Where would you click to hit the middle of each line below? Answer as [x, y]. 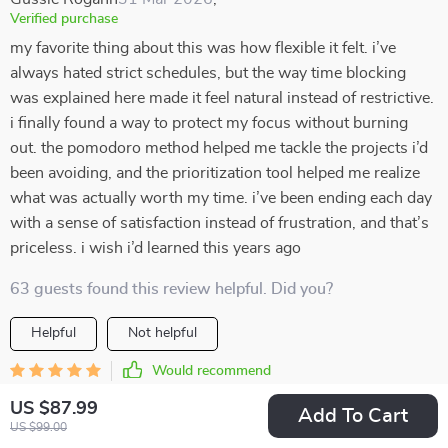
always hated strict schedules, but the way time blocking [208, 73]
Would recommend [211, 371]
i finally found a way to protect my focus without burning [209, 123]
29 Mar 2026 [150, 399]
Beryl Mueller [56, 399]
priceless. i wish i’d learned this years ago [155, 248]
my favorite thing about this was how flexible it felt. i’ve [203, 48]
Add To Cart [353, 416]
